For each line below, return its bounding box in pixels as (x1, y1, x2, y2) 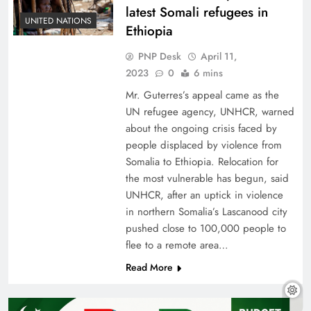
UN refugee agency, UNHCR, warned (125, 104, 294, 120)
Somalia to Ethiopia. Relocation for (125, 154, 278, 170)
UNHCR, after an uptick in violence (125, 187, 283, 203)
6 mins (193, 66, 223, 81)
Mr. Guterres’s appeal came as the (125, 87, 279, 103)
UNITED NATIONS (25, 14, 92, 27)
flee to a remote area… (125, 237, 228, 253)
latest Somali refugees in (125, 3, 268, 22)
